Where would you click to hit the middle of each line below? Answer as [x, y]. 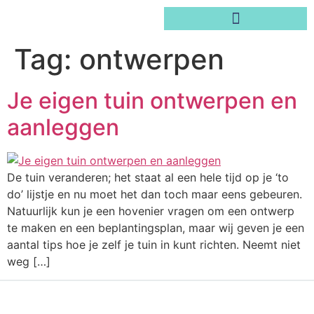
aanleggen [63, 127]
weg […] [29, 261]
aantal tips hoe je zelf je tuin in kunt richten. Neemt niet [154, 245]
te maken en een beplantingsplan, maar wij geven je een [156, 228]
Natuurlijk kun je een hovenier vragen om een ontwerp [151, 211]
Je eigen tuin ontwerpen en [152, 101]
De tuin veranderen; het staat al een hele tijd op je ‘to [148, 177]
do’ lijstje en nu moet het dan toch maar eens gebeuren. [155, 194]
